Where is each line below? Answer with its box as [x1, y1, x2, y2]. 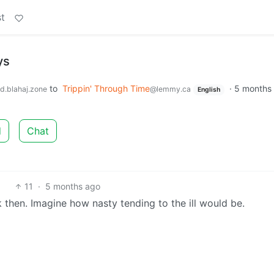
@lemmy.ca [150, 84, 191, 94]
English [197, 86, 220, 94]
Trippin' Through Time [62, 83, 150, 94]
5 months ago [45, 180, 100, 191]
